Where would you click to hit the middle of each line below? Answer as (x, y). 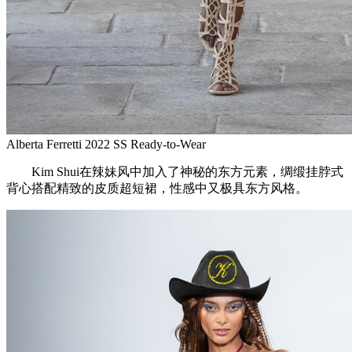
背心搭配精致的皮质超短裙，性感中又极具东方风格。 (157, 188)
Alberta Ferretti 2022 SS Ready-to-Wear (106, 144)
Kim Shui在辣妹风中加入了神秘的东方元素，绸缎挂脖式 (175, 171)
